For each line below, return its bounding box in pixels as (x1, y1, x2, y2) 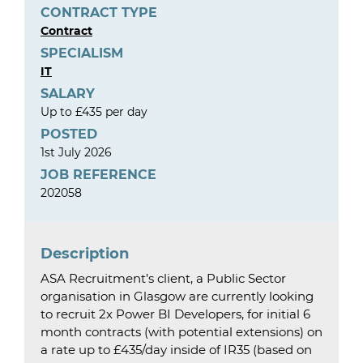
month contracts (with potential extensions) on (41, 324, 322, 340)
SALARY (41, 86, 95, 101)
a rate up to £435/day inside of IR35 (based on (41, 342, 312, 357)
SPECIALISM (41, 45, 123, 61)
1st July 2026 (41, 145, 112, 160)
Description (41, 245, 129, 263)
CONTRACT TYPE (41, 5, 157, 20)
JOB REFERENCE (41, 167, 156, 182)
